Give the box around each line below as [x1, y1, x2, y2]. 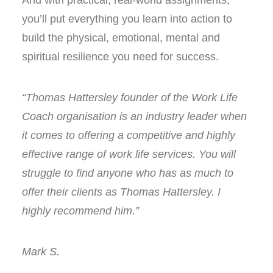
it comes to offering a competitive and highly [22, 129, 235, 141]
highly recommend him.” [22, 205, 139, 217]
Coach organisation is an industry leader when [22, 110, 247, 122]
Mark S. [22, 246, 60, 258]
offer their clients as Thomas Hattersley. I [22, 186, 221, 198]
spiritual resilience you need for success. [22, 51, 219, 63]
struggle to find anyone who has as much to [22, 167, 233, 179]
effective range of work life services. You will [22, 148, 236, 160]
